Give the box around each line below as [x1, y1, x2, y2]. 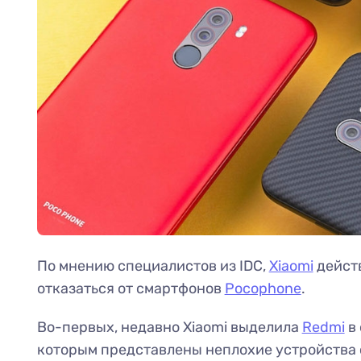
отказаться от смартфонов [36, 280, 225, 298]
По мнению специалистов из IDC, [36, 257, 269, 276]
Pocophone [224, 280, 301, 298]
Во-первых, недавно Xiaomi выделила [36, 318, 302, 337]
